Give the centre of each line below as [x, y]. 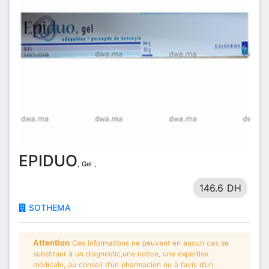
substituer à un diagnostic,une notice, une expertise [121, 253]
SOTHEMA [49, 207]
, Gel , [87, 164]
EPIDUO [48, 160]
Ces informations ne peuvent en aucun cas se [149, 243]
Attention [51, 242]
